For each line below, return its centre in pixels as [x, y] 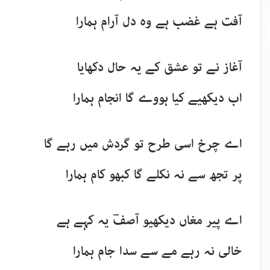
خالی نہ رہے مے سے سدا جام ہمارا [157, 251]
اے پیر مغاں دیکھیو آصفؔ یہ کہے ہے [149, 221]
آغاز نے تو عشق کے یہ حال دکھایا [159, 67]
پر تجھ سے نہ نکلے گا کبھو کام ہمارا [154, 175]
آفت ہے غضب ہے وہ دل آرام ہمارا [159, 22]
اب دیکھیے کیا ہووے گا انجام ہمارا [157, 98]
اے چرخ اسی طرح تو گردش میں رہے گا [143, 144]
